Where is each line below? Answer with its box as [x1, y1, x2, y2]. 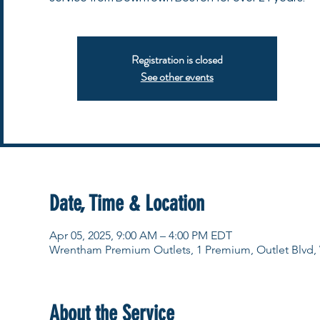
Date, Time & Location [49, 191, 204, 216]
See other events [140, 68, 214, 85]
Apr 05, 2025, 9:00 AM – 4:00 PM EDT [49, 229, 232, 242]
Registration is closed [131, 51, 223, 68]
